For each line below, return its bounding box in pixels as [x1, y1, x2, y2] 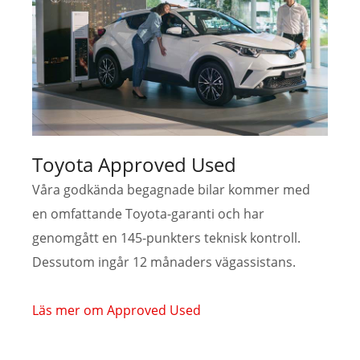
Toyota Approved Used [32, 150, 236, 178]
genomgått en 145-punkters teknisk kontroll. [32, 228, 301, 247]
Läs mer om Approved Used [32, 301, 201, 319]
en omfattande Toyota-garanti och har [32, 204, 264, 223]
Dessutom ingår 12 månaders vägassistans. [32, 252, 296, 271]
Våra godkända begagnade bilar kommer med [32, 180, 310, 198]
